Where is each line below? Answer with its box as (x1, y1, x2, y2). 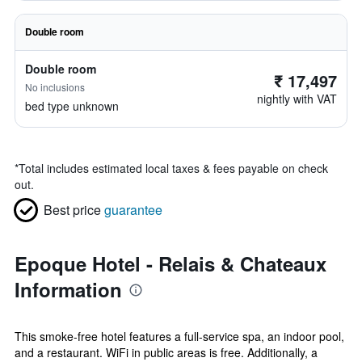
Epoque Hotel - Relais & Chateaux (15, 250, 326, 277)
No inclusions (25, 80, 85, 94)
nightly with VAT (257, 90, 337, 107)
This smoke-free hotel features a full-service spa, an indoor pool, (15, 328, 344, 344)
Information (15, 276, 122, 303)
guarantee (104, 200, 162, 219)
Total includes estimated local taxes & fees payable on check (19, 160, 328, 176)
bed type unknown (25, 98, 119, 114)
